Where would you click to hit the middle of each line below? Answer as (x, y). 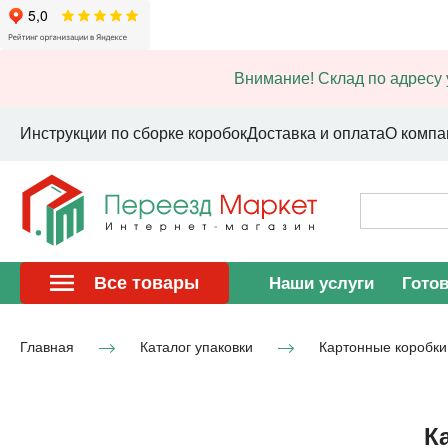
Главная (47, 346)
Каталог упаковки (196, 346)
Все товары (146, 283)
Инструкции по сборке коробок (133, 133)
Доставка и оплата (316, 133)
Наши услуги (321, 283)
